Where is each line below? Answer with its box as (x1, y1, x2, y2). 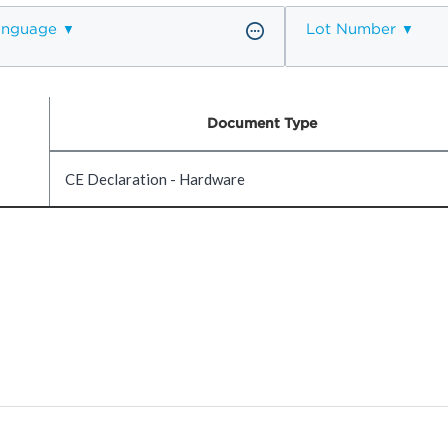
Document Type (207, 114, 317, 131)
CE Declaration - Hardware (65, 169, 245, 188)
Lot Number (306, 19, 396, 38)
